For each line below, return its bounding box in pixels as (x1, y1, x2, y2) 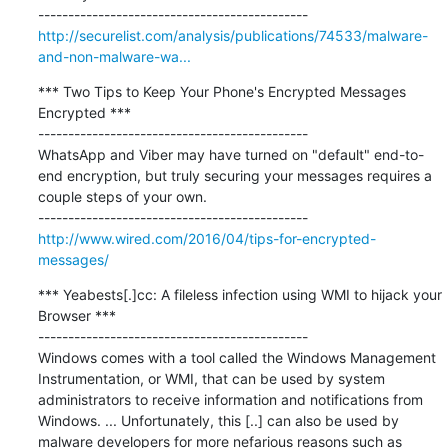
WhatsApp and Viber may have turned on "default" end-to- (37, 145, 424, 163)
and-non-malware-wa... (37, 47, 191, 65)
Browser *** (37, 306, 116, 324)
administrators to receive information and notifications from (37, 390, 423, 408)
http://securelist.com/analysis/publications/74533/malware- (37, 26, 428, 44)
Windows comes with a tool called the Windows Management (37, 348, 436, 366)
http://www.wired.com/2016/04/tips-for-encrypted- (37, 229, 376, 247)
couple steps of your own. (37, 187, 207, 205)
